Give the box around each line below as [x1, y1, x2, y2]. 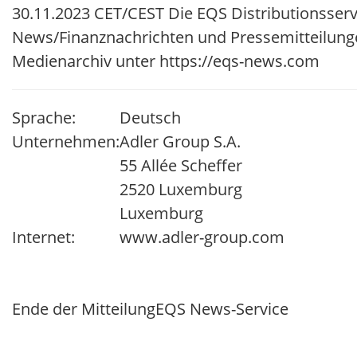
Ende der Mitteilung [12, 297, 155, 320]
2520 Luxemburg [120, 178, 242, 200]
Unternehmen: [12, 130, 120, 152]
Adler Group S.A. [120, 130, 241, 152]
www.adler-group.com [120, 226, 284, 248]
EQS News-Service [155, 297, 288, 320]
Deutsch [120, 106, 181, 128]
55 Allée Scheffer [120, 154, 242, 176]
